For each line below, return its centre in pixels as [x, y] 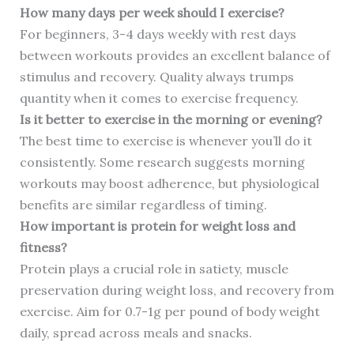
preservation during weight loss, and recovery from [177, 290]
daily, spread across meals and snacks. [136, 333]
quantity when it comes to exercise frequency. [159, 98]
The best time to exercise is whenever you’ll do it [166, 141]
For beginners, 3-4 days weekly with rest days [158, 34]
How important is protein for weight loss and [157, 226]
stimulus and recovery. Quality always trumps [156, 77]
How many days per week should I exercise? [152, 13]
